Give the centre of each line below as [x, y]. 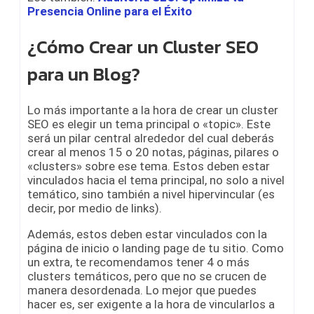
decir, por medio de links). [95, 208]
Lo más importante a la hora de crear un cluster [153, 110]
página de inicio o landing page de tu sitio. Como [156, 248]
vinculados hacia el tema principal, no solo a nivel [156, 180]
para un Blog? [84, 74]
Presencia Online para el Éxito [111, 11]
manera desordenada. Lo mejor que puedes [142, 290]
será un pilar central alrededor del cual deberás [151, 138]
